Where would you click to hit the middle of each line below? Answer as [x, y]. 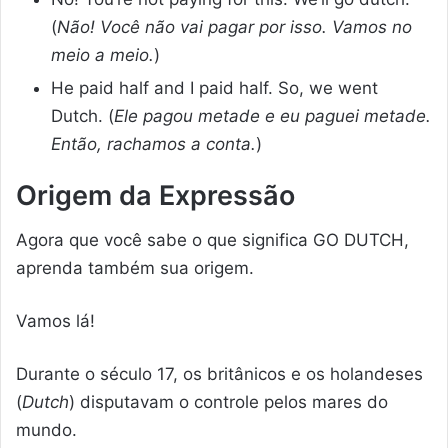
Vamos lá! [55, 321]
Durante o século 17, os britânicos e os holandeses [219, 374]
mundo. [46, 430]
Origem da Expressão [155, 195]
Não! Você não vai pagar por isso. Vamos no [234, 26]
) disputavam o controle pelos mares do [228, 402]
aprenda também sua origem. [135, 268]
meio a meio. [102, 54]
